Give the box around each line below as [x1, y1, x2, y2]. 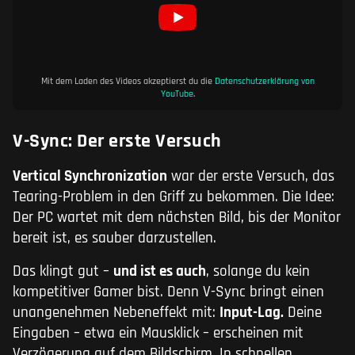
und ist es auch [113, 261, 206, 282]
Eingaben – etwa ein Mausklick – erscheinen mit [13, 323, 303, 344]
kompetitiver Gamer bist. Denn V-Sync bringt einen [13, 282, 324, 303]
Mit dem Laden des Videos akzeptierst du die [40, 75, 215, 88]
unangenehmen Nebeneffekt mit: [13, 303, 219, 323]
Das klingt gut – [13, 261, 113, 282]
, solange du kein [206, 261, 310, 282]
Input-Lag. [219, 303, 284, 323]
